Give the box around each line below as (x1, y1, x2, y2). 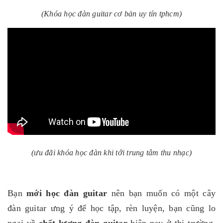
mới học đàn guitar (22, 188, 108, 199)
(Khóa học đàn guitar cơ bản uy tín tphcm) (41, 9, 182, 18)
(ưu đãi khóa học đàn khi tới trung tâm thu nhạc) (31, 148, 192, 157)
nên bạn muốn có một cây (107, 188, 216, 199)
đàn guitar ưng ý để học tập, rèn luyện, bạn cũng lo (7, 203, 216, 214)
